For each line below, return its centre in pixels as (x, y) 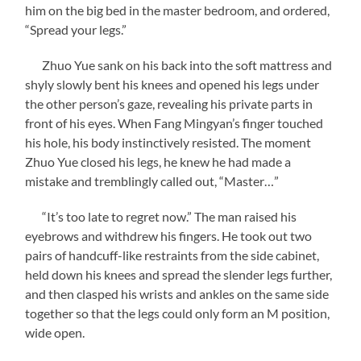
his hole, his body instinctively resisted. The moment (168, 142)
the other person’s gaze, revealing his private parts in (169, 103)
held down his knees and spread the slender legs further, (179, 274)
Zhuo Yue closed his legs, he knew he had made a (158, 161)
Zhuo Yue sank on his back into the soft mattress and (179, 64)
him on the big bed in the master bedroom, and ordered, (178, 10)
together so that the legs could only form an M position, (178, 313)
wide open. (55, 332)
